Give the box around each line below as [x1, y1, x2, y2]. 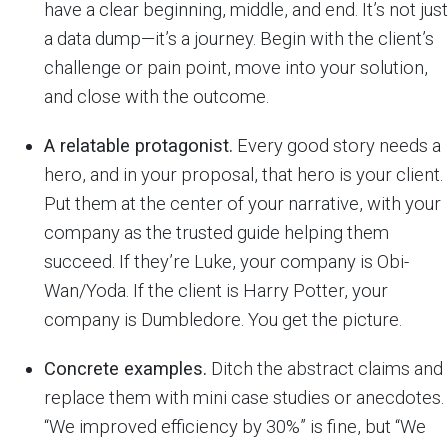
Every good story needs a [233, 134, 441, 156]
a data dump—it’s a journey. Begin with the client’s [44, 27, 434, 49]
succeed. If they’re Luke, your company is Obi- [44, 250, 409, 272]
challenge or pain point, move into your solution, [44, 56, 428, 78]
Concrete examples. [44, 357, 207, 379]
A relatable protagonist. [44, 134, 233, 156]
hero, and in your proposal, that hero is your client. [44, 163, 443, 185]
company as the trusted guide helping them [44, 221, 389, 243]
